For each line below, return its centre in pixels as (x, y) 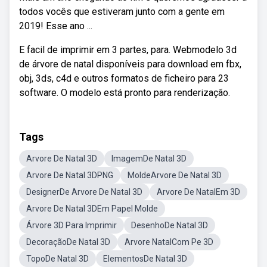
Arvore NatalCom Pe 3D (169, 242)
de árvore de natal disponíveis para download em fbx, (130, 64)
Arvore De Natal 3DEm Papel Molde (92, 209)
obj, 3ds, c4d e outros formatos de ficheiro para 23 (124, 78)
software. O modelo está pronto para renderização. (125, 93)
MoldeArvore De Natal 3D (175, 175)
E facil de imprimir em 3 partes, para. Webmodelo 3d (128, 50)
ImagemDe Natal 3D (149, 159)
